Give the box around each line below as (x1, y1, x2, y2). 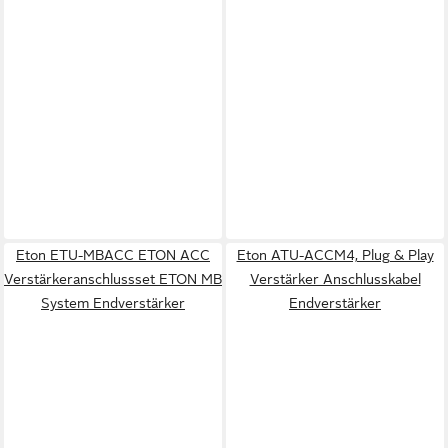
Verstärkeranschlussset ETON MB (4, 271, 222, 287)
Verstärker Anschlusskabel (249, 271, 421, 287)
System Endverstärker (41, 295, 185, 311)
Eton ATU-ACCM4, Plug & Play (236, 247, 434, 263)
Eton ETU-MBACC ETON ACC (16, 247, 210, 263)
